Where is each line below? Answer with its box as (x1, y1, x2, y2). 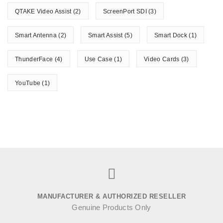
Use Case (84, 55, 112, 63)
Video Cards (144, 55, 180, 63)
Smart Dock (154, 31, 187, 39)
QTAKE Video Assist (15, 7, 72, 15)
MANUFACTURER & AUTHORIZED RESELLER (37, 192, 186, 200)
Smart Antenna (15, 31, 57, 39)
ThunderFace (15, 55, 53, 63)
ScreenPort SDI (103, 7, 147, 15)
